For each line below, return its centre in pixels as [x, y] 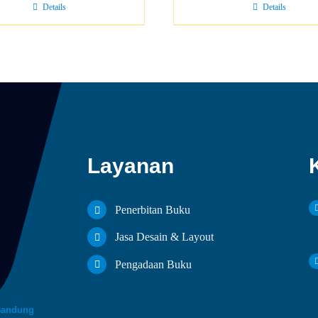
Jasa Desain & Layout [164, 237]
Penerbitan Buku [152, 210]
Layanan [131, 166]
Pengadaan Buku [153, 264]
